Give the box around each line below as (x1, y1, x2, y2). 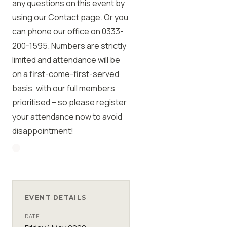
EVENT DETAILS (25, 194, 87, 201)
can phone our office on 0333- (12, 26, 124, 37)
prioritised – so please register (12, 97, 127, 108)
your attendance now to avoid (12, 111, 122, 122)
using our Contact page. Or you (12, 12, 128, 23)
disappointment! (12, 125, 73, 136)
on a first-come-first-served (12, 68, 119, 80)
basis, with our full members (12, 83, 115, 94)
